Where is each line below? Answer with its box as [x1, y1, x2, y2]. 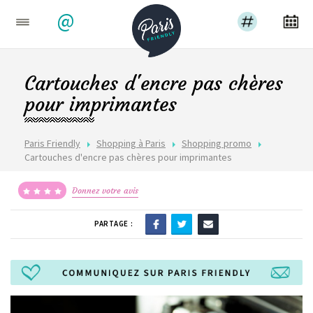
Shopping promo [182, 137, 252, 150]
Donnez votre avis [72, 185, 138, 196]
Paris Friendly [24, 137, 80, 150]
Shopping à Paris [96, 137, 166, 150]
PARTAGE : [94, 218, 135, 228]
